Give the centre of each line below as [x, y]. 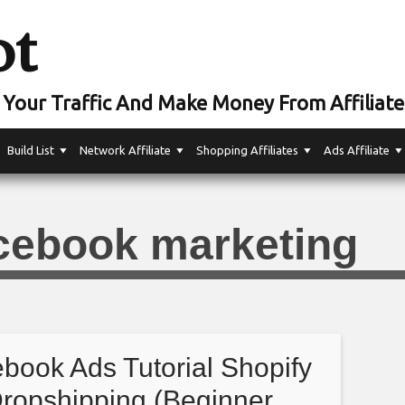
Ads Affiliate [357, 150]
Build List [31, 150]
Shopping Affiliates [247, 150]
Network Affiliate [125, 150]
